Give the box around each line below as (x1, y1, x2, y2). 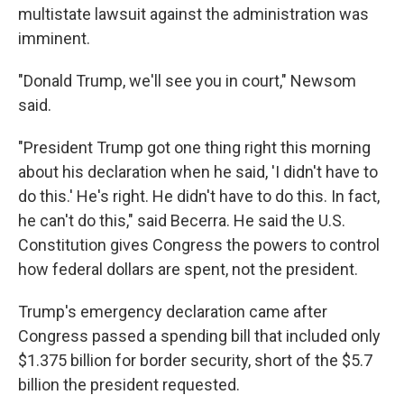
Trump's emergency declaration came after (18, 302, 327, 322)
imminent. (18, 29, 90, 49)
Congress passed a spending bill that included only (18, 326, 381, 346)
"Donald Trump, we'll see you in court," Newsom (18, 71, 356, 91)
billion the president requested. (18, 375, 240, 395)
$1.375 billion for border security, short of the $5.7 (18, 351, 372, 371)
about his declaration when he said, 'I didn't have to (18, 162, 378, 182)
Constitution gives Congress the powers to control (18, 235, 380, 255)
